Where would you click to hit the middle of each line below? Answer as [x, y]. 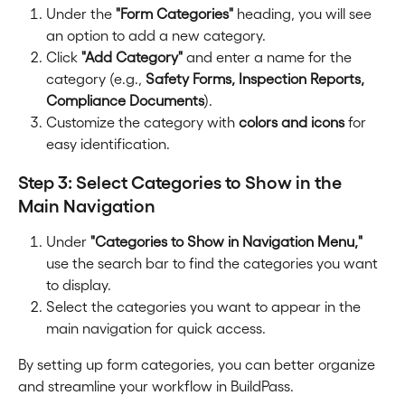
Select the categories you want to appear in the [205, 306]
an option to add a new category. [156, 35]
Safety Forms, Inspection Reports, [257, 78]
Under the [81, 13]
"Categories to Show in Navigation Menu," [226, 241]
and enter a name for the [269, 57]
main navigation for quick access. [156, 328]
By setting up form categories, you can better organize [198, 364]
